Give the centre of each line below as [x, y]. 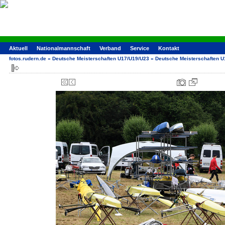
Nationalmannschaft [64, 48]
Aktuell [18, 48]
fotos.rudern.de [28, 59]
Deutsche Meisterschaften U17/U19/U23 [101, 59]
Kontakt [169, 48]
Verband [110, 48]
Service [140, 48]
